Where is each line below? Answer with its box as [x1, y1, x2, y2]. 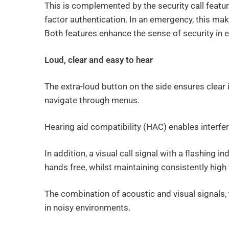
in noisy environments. [44, 202, 130, 213]
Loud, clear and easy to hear [44, 55, 153, 65]
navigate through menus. [44, 95, 140, 105]
